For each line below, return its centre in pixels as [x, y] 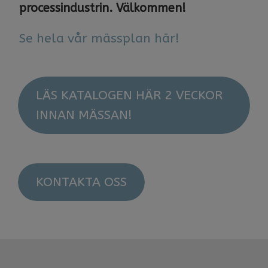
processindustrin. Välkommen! [103, 8]
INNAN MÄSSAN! [84, 115]
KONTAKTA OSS [81, 182]
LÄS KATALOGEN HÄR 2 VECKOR [129, 96]
